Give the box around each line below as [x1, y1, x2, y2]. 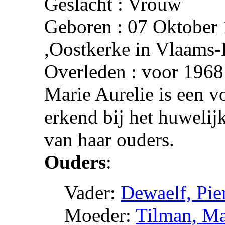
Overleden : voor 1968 [44, 60, 223, 82]
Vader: [64, 181, 121, 203]
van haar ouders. [44, 128, 174, 150]
